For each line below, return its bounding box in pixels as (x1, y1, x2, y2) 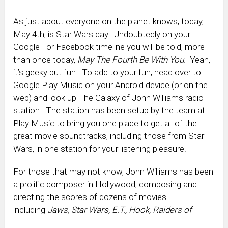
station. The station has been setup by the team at (13, 105, 206, 116)
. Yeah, (184, 54, 211, 65)
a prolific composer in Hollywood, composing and (13, 179, 197, 190)
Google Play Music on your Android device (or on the (13, 80, 208, 91)
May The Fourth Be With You (77, 54, 184, 65)
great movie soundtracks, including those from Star (13, 131, 205, 141)
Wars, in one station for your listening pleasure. (13, 144, 187, 154)
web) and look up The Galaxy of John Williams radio (13, 93, 204, 103)
